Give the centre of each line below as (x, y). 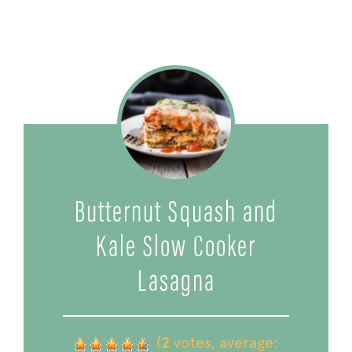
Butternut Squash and (176, 214)
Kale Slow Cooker (176, 249)
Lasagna (176, 283)
